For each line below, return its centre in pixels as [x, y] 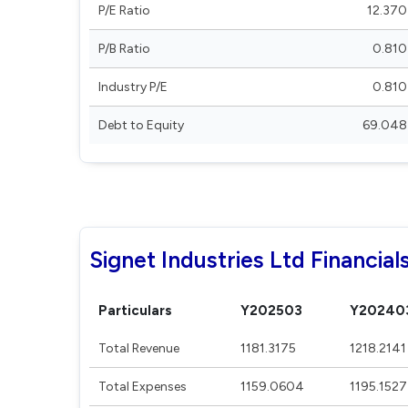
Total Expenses [143, 387]
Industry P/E [133, 87]
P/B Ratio [124, 49]
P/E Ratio [124, 10]
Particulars [135, 311]
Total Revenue [139, 348]
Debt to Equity [141, 125]
